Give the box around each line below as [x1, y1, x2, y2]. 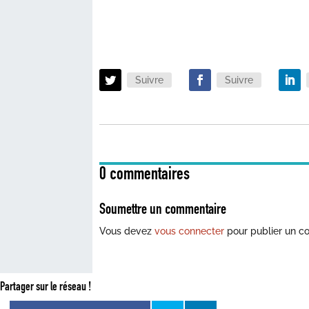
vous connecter [154, 226, 225, 237]
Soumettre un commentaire [99, 199, 227, 219]
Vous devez [99, 226, 155, 237]
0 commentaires [99, 163, 190, 185]
